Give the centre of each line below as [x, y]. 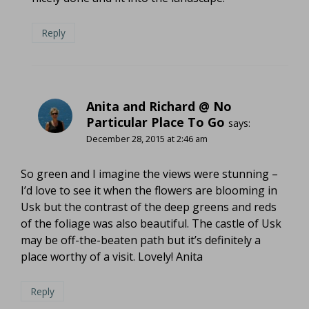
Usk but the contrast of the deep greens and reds [149, 207]
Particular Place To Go [156, 122]
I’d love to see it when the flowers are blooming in [149, 191]
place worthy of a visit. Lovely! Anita [112, 257]
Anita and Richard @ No [159, 106]
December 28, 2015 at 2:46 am [147, 138]
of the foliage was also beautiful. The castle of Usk [151, 224]
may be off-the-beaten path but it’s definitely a [141, 240]
